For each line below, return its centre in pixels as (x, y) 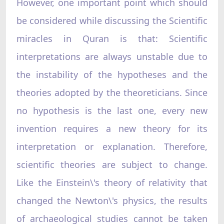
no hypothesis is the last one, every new (112, 110)
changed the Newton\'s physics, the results (112, 200)
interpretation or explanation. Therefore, (112, 146)
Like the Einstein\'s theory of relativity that (112, 182)
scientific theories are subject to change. (112, 164)
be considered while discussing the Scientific (112, 20)
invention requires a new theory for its (112, 128)
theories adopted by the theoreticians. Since (112, 92)
